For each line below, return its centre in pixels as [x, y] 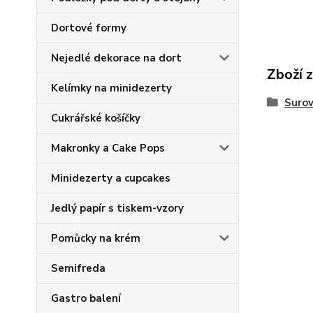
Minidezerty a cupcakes [111, 178]
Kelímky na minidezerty [111, 88]
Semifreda [78, 268]
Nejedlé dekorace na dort [116, 58]
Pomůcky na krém [96, 238]
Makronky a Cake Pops [108, 148]
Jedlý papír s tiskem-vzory [117, 208]
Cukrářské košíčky [96, 118]
